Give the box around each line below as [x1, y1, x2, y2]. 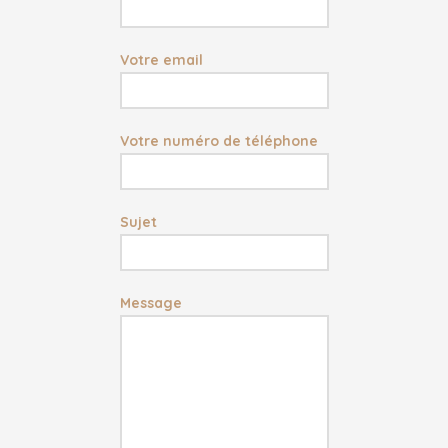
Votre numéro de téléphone [119, 132, 318, 151]
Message [119, 294, 182, 313]
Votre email [119, 51, 203, 70]
